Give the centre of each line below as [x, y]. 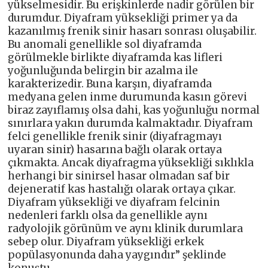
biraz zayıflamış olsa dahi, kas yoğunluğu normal [134, 110]
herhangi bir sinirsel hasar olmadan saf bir [119, 176]
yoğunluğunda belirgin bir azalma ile [103, 71]
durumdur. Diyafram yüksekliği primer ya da [123, 18]
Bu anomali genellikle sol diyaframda [105, 45]
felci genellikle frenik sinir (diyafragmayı [115, 137]
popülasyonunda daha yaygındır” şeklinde [117, 255]
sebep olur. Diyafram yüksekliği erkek [106, 242]
